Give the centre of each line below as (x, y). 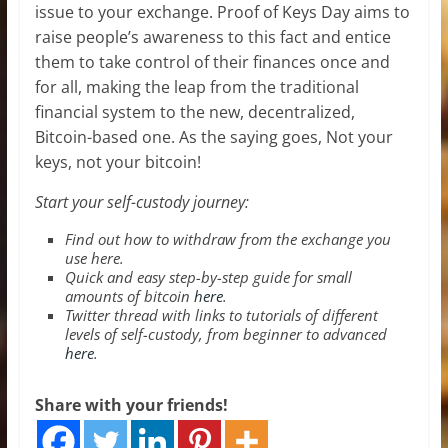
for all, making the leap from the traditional (196, 86)
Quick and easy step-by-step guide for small (208, 276)
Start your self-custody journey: (141, 201)
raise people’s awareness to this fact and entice (212, 36)
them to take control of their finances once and (212, 61)
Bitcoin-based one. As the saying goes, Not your (213, 136)
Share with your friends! (131, 404)
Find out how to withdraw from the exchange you (227, 238)
